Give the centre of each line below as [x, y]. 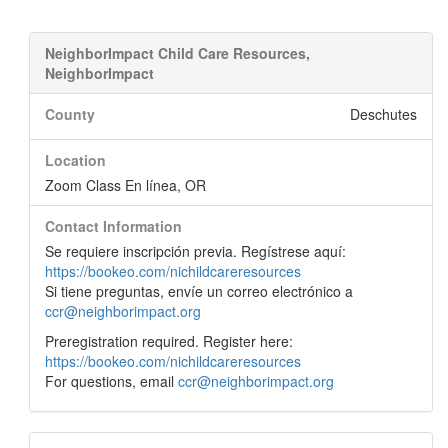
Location [75, 160]
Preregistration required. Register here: [169, 341]
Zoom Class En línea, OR [125, 185]
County [70, 114]
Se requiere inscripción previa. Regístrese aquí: [195, 251]
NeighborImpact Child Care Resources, [177, 53]
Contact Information [113, 226]
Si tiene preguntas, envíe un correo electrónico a [199, 291]
